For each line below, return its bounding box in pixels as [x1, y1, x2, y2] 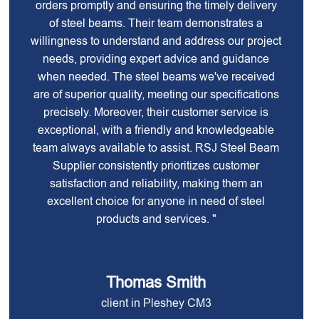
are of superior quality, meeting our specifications [33, 88, 279, 100]
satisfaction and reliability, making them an [49, 177, 263, 189]
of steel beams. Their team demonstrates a [49, 17, 263, 29]
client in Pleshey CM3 [100, 297, 211, 309]
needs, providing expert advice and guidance [43, 53, 270, 65]
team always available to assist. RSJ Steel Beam [33, 142, 280, 154]
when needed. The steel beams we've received [37, 70, 275, 83]
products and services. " [95, 213, 216, 225]
